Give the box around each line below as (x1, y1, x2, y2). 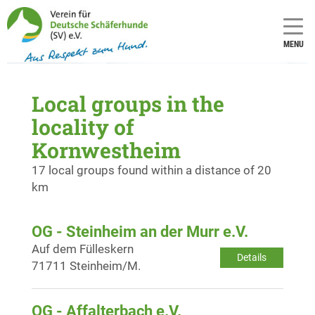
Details (237, 251, 266, 263)
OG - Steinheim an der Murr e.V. (32, 222, 248, 240)
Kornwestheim (32, 136, 181, 164)
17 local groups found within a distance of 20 (32, 162, 271, 177)
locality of (32, 112, 134, 141)
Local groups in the (32, 89, 224, 117)
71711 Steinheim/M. (32, 258, 141, 273)
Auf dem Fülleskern (32, 241, 134, 256)
